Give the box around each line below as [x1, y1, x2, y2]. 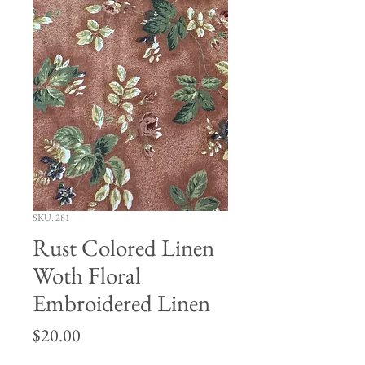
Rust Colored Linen [33, 232, 214, 264]
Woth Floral [33, 260, 141, 292]
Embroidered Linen [33, 288, 210, 319]
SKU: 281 [33, 211, 70, 225]
